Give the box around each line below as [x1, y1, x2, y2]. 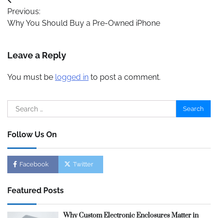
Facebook [19, 161, 49, 168]
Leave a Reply [7, 50, 66, 60]
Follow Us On [7, 130, 57, 139]
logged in [55, 73, 89, 82]
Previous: [7, 7, 40, 16]
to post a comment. [89, 73, 161, 82]
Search [7, 101, 32, 110]
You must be [7, 73, 55, 82]
